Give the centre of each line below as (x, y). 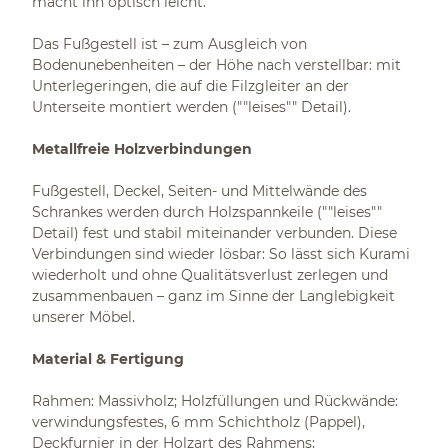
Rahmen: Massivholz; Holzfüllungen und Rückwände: (215, 401)
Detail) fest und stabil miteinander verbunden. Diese (214, 233)
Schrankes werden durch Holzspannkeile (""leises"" (207, 212)
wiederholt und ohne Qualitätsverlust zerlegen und (210, 275)
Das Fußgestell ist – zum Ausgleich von (169, 44)
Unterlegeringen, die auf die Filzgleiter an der (190, 86)
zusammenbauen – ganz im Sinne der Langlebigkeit (213, 296)
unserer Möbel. (83, 317)
